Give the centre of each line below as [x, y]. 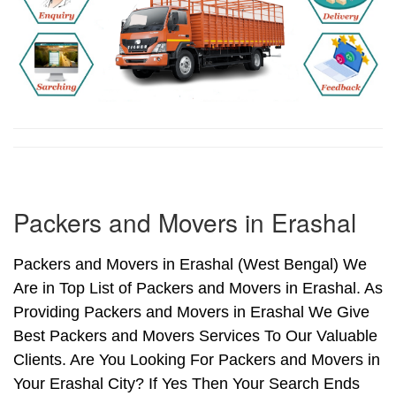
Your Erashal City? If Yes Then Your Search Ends [187, 384]
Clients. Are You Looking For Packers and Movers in [197, 360]
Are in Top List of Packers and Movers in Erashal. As [198, 289]
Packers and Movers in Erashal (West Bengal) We [190, 265]
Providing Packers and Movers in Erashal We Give [191, 312]
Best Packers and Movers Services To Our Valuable [195, 336]
